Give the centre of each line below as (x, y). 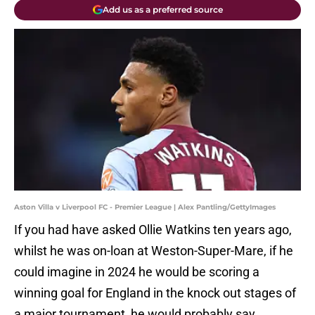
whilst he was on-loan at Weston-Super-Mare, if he (154, 251)
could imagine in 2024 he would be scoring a (137, 272)
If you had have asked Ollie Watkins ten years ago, (153, 230)
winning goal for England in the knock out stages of (155, 293)
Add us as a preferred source (162, 9)
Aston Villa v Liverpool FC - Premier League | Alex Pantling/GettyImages (145, 207)
